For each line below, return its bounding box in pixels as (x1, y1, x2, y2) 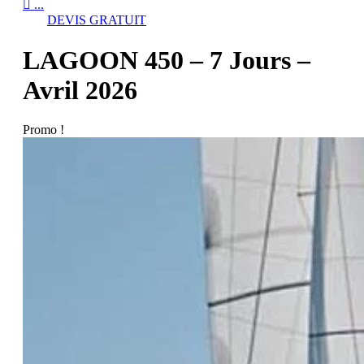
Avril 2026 (23, 75, 137, 105)
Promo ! (23, 123, 64, 137)
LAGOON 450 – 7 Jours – (23, 45, 310, 75)
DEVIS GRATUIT (47, 13, 146, 28)
